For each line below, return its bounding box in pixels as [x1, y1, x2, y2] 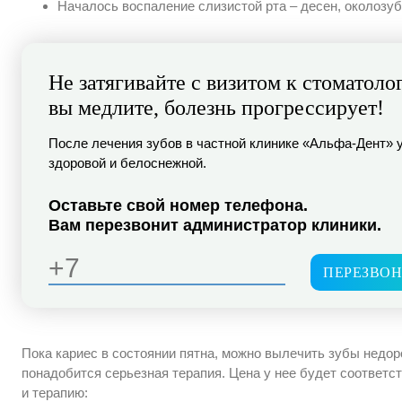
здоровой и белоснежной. [48, 154, 206, 170]
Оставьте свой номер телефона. [48, 196, 308, 214]
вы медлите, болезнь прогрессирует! [48, 95, 384, 119]
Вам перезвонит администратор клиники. [48, 215, 381, 234]
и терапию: [22, 384, 88, 400]
